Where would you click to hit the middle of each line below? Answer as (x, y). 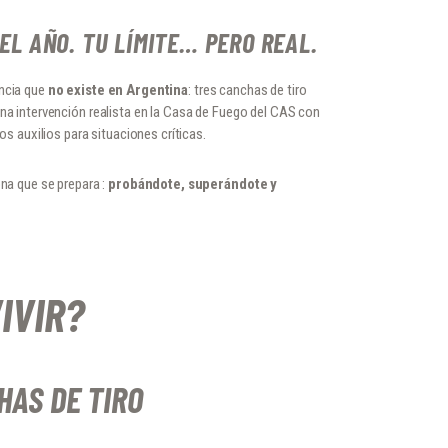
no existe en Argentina (118, 89)
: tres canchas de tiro (247, 89)
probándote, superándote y (193, 184)
